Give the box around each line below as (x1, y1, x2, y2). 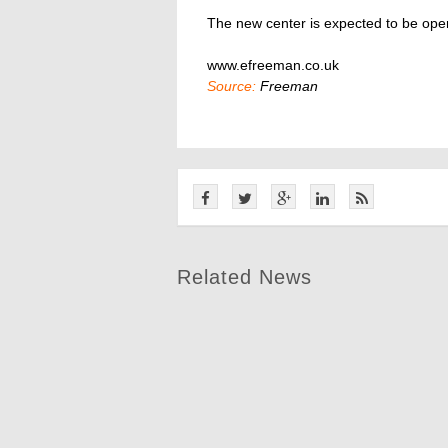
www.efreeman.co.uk (207, 57, 339, 73)
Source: (207, 78, 256, 94)
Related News (177, 266, 312, 288)
